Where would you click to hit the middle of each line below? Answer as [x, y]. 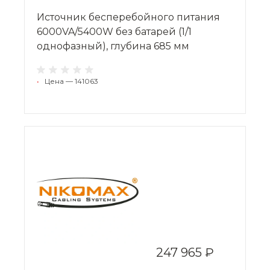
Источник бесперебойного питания [128, 17]
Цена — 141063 [71, 81]
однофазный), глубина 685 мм [113, 46]
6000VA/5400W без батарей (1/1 [114, 31]
